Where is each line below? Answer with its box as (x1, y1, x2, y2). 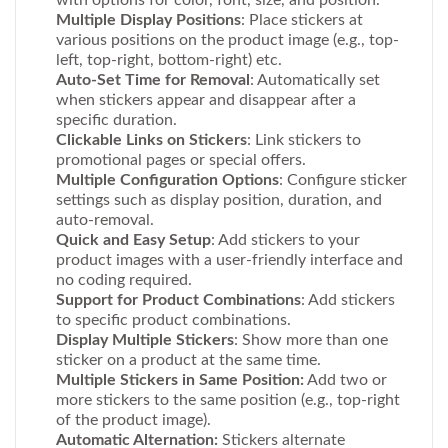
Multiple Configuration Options (56, 172, 279, 189)
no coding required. (56, 272, 192, 289)
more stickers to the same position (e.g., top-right (56, 392, 400, 409)
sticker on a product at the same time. (56, 352, 321, 369)
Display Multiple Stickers (56, 332, 234, 349)
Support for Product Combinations (56, 292, 301, 309)
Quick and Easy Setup (56, 232, 211, 249)
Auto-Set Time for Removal (56, 72, 250, 89)
